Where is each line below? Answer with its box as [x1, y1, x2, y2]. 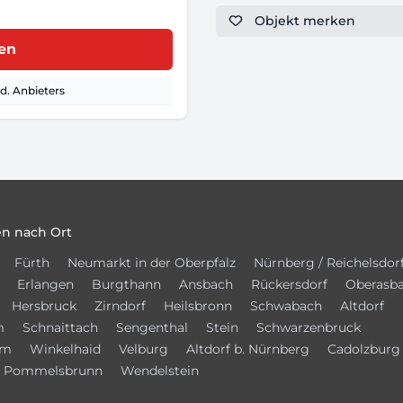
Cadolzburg [327, 341, 400, 357]
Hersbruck [12, 298, 76, 314]
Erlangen [17, 276, 74, 292]
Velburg [119, 341, 168, 357]
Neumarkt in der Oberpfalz [67, 255, 236, 271]
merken [302, 13, 355, 29]
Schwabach [250, 298, 322, 314]
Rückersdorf [251, 276, 327, 292]
